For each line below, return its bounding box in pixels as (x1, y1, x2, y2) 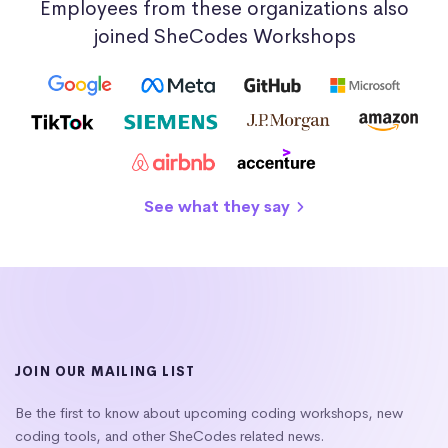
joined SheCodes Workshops (92, 23, 356, 49)
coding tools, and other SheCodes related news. (15, 427, 325, 446)
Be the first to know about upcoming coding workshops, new (15, 404, 403, 423)
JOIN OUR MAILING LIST (15, 363, 196, 381)
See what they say (144, 196, 294, 218)
